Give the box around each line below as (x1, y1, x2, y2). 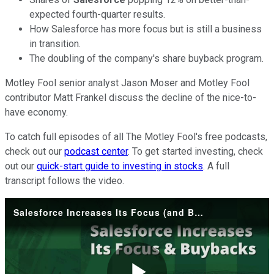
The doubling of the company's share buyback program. (29, 52, 264, 64)
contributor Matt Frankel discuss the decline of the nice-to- (5, 91, 256, 103)
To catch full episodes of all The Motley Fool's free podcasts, (5, 130, 267, 143)
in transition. (29, 37, 81, 50)
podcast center (64, 145, 128, 157)
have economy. (5, 106, 70, 118)
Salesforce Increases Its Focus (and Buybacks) (194, 206, 203, 218)
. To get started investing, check (128, 145, 263, 157)
